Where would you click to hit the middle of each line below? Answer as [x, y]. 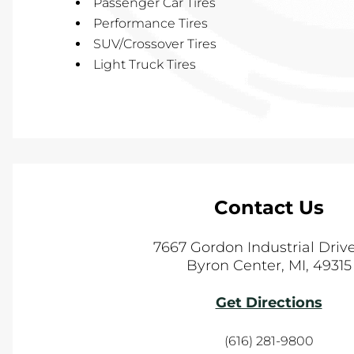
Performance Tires [151, 23]
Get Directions [269, 302]
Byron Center [233, 265]
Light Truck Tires [145, 64]
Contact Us [269, 207]
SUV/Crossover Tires [155, 43]
